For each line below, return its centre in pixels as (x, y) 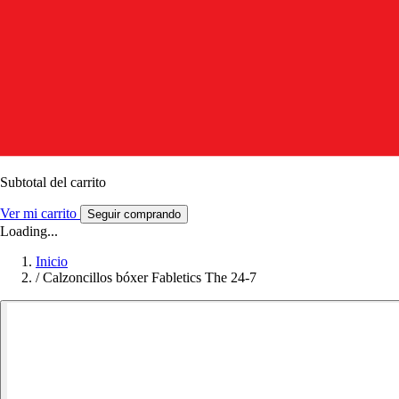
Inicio (52, 261)
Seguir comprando (134, 214)
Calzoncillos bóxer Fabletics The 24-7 (150, 277)
